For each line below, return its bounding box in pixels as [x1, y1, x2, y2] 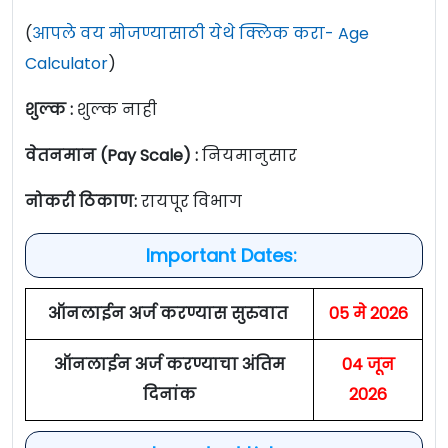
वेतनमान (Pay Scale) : [25, 144, 198, 168]
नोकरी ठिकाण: [25, 190, 141, 214]
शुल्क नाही [73, 98, 157, 122]
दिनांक [143, 383, 196, 407]
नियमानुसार [198, 144, 301, 168]
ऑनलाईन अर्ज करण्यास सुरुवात [47, 302, 292, 326]
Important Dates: [146, 243, 302, 269]
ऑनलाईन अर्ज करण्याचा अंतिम [54, 353, 285, 377]
